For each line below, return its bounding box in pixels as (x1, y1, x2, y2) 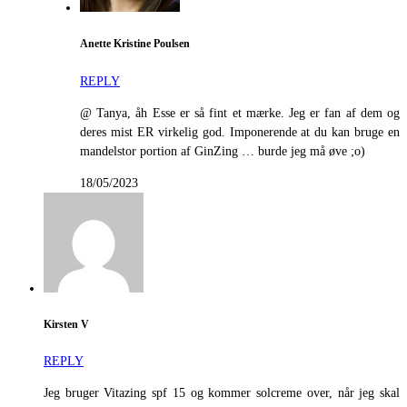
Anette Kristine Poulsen (80, 38, 190, 51)
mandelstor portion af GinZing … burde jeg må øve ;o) (80, 144, 365, 158)
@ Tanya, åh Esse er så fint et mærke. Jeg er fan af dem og (80, 105, 400, 120)
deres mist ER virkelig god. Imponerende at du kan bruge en (80, 124, 400, 139)
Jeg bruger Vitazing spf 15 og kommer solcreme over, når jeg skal (44, 386, 400, 401)
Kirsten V (44, 318, 89, 331)
